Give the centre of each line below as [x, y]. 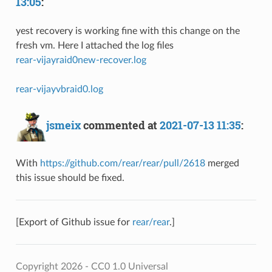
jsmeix [63, 125]
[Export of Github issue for [74, 222]
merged [222, 163]
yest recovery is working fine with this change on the [127, 31]
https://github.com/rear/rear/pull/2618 [122, 163]
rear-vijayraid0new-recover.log [81, 60]
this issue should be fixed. [70, 178]
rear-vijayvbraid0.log [59, 89]
